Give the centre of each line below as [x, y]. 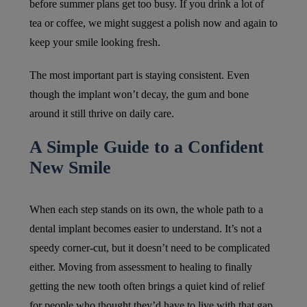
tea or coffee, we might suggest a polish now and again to [153, 23]
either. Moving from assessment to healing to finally [140, 267]
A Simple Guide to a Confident [146, 147]
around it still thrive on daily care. [101, 114]
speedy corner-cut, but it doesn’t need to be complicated [149, 248]
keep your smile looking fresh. [95, 42]
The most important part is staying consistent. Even [139, 75]
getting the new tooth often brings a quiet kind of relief [147, 286]
